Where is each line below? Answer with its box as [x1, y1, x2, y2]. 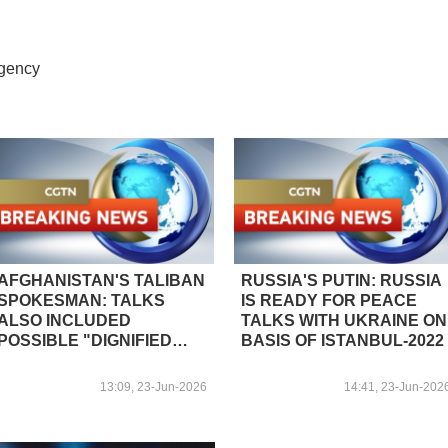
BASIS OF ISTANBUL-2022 [241, 331, 444, 349]
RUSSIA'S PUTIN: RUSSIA [241, 271, 442, 289]
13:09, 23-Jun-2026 [100, 379, 207, 394]
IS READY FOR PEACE [241, 291, 417, 309]
